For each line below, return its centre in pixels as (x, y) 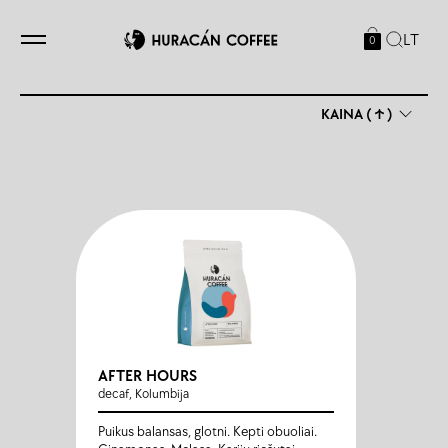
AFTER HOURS (147, 376)
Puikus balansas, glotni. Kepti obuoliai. (207, 431)
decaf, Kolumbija (143, 394)
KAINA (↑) (356, 114)
